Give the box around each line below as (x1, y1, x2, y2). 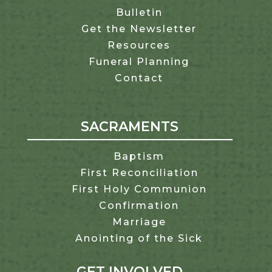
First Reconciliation (80, 167, 199, 179)
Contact (115, 72, 164, 84)
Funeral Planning (89, 56, 190, 68)
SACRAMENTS (81, 118, 179, 135)
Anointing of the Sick (75, 233, 203, 245)
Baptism (114, 151, 165, 163)
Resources (107, 39, 171, 52)
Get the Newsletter (81, 23, 197, 35)
